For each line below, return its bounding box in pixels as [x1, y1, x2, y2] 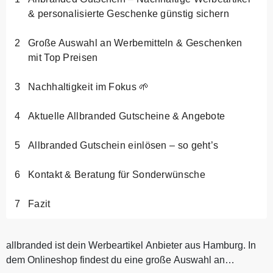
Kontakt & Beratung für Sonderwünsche [28, 169, 205, 180]
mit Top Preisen [28, 52, 98, 63]
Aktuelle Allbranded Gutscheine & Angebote [28, 110, 225, 121]
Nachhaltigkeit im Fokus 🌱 [28, 81, 149, 92]
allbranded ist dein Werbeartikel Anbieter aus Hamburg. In [6, 239, 256, 250]
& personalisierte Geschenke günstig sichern [28, 8, 229, 19]
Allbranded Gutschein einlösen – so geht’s [28, 140, 219, 151]
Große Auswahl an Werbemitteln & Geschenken [28, 37, 243, 48]
